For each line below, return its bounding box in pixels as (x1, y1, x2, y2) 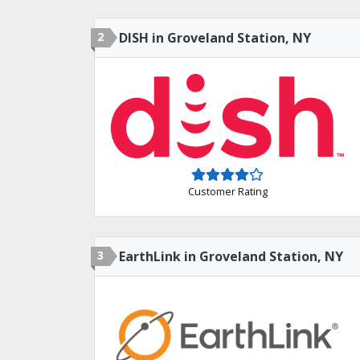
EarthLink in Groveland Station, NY (119, 247, 343, 265)
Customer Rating (187, 184, 268, 199)
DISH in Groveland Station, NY (119, 28, 311, 47)
